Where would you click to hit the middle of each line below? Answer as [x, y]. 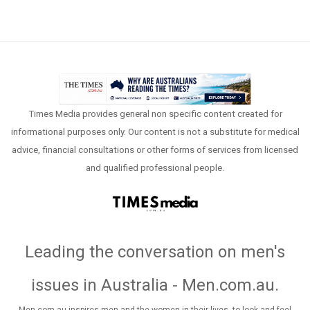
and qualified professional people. [155, 168]
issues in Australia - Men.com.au [153, 285]
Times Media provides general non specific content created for [155, 114]
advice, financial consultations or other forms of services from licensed [155, 150]
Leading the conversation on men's [155, 252]
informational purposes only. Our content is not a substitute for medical [155, 132]
